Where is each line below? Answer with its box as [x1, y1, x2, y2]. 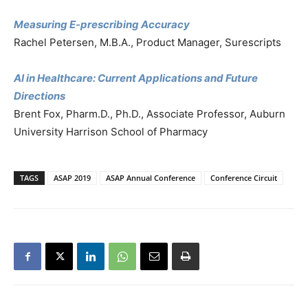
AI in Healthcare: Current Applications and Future [14, 71, 258, 85]
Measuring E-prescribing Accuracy [14, 18, 190, 31]
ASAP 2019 [54, 173, 91, 183]
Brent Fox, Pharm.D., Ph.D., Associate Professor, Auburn [14, 107, 285, 120]
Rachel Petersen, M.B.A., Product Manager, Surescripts [14, 36, 281, 49]
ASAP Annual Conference [106, 173, 195, 183]
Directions [14, 89, 65, 102]
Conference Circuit [210, 173, 277, 183]
